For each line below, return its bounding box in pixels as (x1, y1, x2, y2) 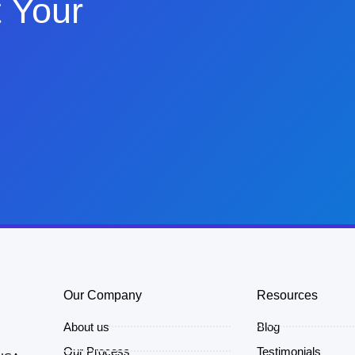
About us (63, 319, 109, 334)
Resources (257, 288, 319, 302)
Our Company (63, 288, 142, 302)
